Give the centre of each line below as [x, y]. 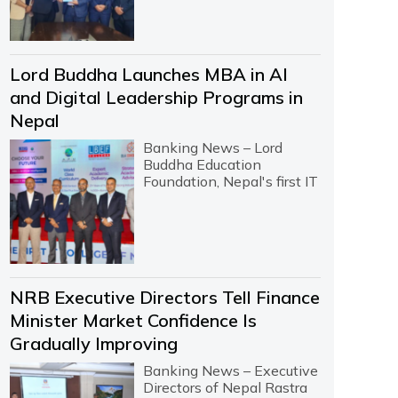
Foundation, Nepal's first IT [230, 181]
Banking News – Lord [212, 147]
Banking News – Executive [230, 370]
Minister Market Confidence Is [133, 320]
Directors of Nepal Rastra [225, 387]
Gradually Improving [93, 343]
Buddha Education [202, 164]
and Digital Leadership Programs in [156, 97]
